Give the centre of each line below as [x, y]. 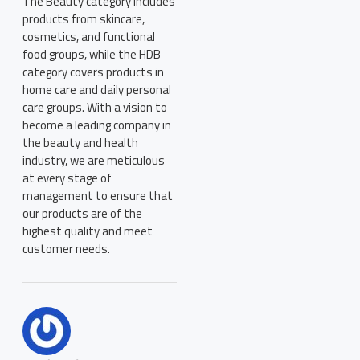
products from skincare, [84, 19]
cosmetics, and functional [89, 37]
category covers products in [93, 72]
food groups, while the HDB [92, 54]
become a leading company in [97, 125]
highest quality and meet [88, 231]
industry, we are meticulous [94, 160]
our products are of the [82, 213]
